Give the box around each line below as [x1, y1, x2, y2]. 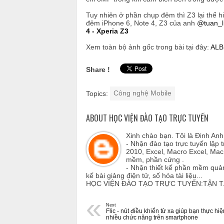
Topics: [86, 89, 110, 97]
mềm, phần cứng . [126, 155, 184, 163]
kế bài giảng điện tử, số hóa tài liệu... [86, 171, 202, 179]
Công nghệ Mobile [113, 89, 171, 97]
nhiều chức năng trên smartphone [106, 213, 198, 220]
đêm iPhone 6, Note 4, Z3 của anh [86, 18, 197, 27]
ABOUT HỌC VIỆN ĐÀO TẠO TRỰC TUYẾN [86, 111, 208, 124]
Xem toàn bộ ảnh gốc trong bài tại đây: [86, 42, 210, 51]
